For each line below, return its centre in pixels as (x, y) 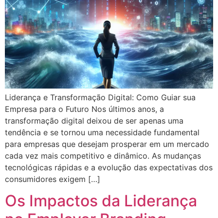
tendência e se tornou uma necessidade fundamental (102, 132)
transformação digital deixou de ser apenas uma (94, 121)
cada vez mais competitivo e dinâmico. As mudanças (103, 156)
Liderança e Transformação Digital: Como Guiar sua (100, 97)
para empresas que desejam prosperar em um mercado (107, 144)
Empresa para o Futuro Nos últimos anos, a (84, 109)
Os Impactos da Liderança (101, 201)
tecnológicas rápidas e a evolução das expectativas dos (109, 167)
